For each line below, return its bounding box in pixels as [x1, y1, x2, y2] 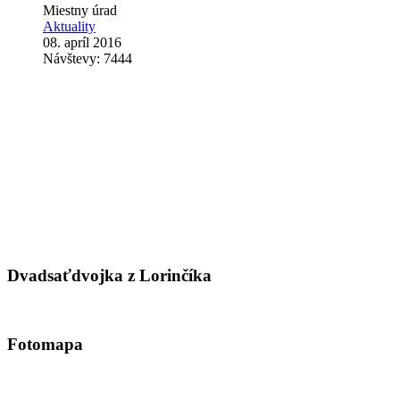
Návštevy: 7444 [43, 50, 132, 66]
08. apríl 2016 [43, 34, 121, 50]
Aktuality [43, 18, 96, 34]
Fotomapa [7, 334, 83, 354]
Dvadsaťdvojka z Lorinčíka [7, 265, 212, 285]
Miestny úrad [43, 2, 117, 18]
